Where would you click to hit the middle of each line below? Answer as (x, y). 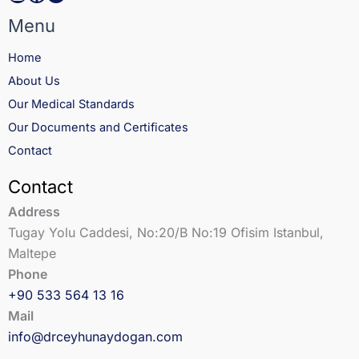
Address (34, 212)
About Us (34, 81)
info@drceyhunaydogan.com (95, 337)
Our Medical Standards (71, 105)
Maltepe (32, 254)
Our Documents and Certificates (98, 128)
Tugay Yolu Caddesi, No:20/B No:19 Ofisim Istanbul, (166, 233)
